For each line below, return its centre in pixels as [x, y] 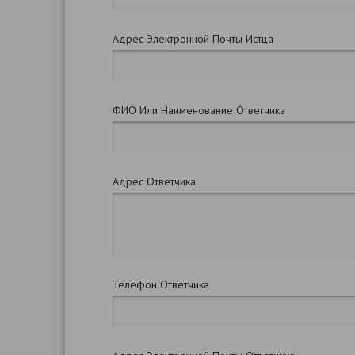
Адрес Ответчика [154, 181]
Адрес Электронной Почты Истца [193, 39]
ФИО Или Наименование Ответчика [199, 110]
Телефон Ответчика [161, 284]
